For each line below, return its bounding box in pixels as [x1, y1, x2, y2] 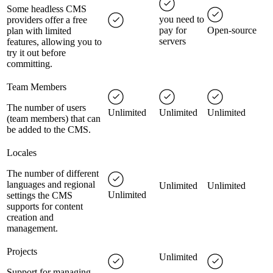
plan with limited [7, 26, 71, 37]
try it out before [7, 48, 66, 58]
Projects [7, 246, 37, 257]
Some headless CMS [7, 4, 87, 15]
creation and [7, 212, 54, 223]
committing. [7, 58, 52, 69]
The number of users [7, 102, 86, 113]
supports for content [7, 201, 83, 212]
